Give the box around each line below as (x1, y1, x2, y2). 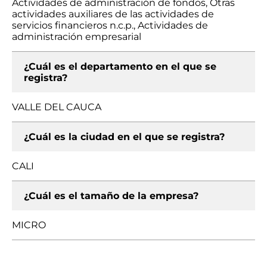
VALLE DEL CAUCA (12, 101, 101, 113)
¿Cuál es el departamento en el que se (24, 61, 216, 72)
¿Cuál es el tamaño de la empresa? (24, 190, 198, 201)
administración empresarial (12, 31, 141, 42)
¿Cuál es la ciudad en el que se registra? (24, 131, 225, 142)
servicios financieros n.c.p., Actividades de (12, 20, 208, 31)
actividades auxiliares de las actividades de (12, 8, 214, 20)
